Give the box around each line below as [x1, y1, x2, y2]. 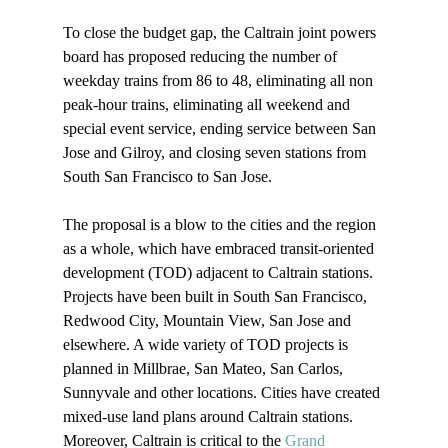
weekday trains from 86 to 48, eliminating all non [62, 72, 377, 90]
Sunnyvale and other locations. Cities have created [62, 384, 384, 402]
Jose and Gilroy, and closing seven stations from [62, 144, 370, 162]
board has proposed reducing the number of [62, 48, 341, 66]
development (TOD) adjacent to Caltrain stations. [62, 264, 377, 282]
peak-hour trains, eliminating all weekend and [62, 96, 354, 114]
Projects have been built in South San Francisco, [62, 288, 371, 306]
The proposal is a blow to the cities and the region [62, 216, 380, 234]
